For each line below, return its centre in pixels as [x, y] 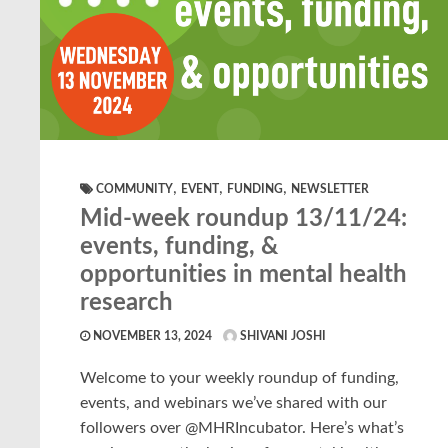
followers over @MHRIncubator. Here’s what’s [242, 427]
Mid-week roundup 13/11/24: [243, 218]
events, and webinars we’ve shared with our [233, 402]
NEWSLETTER [330, 188]
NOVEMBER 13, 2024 [151, 335]
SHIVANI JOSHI [281, 335]
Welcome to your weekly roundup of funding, [239, 377]
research [126, 302]
